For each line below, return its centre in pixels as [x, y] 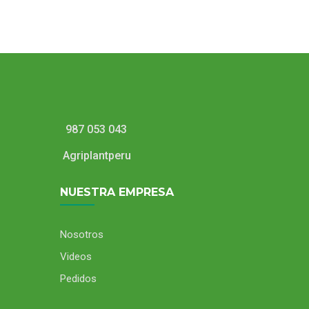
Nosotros [82, 235]
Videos [76, 257]
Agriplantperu [96, 156]
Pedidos [78, 279]
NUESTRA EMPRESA [117, 192]
